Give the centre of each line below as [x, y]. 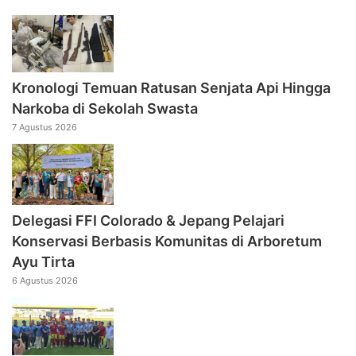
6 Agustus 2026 [45, 281]
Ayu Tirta [43, 262]
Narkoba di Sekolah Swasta [105, 109]
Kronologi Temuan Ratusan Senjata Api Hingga [171, 88]
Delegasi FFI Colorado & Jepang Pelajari [148, 221]
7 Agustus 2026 [44, 128]
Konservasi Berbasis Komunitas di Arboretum [167, 242]
